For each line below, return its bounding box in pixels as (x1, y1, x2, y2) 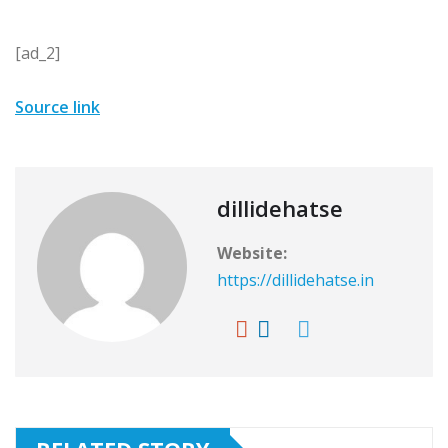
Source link (15, 96, 100, 119)
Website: (217, 242, 287, 265)
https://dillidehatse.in (217, 269, 374, 292)
